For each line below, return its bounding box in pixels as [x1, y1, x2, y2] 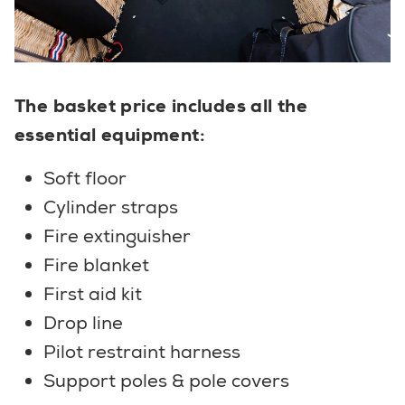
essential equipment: [14, 123, 205, 147]
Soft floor [43, 166, 127, 191]
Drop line [43, 311, 123, 335]
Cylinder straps [43, 195, 178, 220]
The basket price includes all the [14, 94, 308, 118]
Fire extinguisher [43, 224, 191, 249]
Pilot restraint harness [43, 340, 240, 364]
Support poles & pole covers [43, 369, 289, 393]
